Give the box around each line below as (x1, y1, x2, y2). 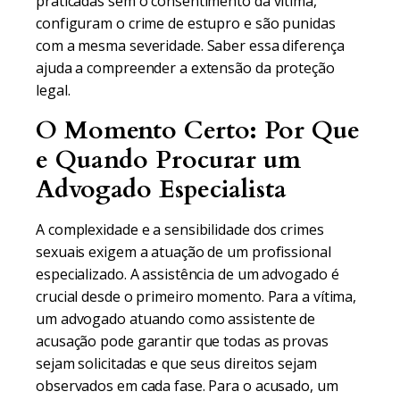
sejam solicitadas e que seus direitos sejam (36, 354, 317, 373)
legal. (36, 80, 71, 100)
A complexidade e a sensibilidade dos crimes (36, 220, 324, 239)
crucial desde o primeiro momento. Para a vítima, (36, 287, 357, 306)
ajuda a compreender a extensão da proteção (36, 58, 335, 78)
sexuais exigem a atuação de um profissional (36, 242, 331, 262)
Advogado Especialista (36, 172, 287, 206)
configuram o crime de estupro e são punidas (36, 13, 336, 33)
